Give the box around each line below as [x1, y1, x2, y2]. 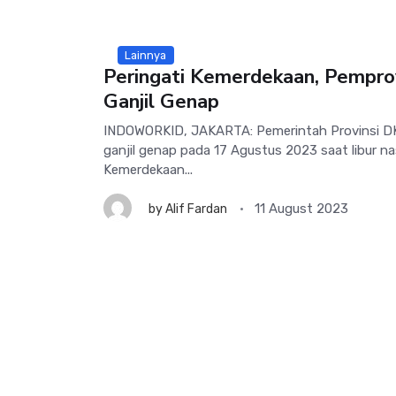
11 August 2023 [255, 201, 349, 217]
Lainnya [125, 48, 167, 62]
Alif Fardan [165, 201, 227, 217]
